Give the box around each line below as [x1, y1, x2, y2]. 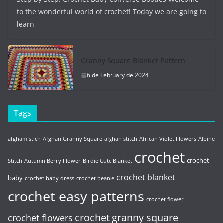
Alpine [198, 135, 215, 142]
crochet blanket [116, 172, 175, 183]
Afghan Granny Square [43, 135, 102, 142]
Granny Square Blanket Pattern [81, 56, 185, 65]
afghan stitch [104, 135, 137, 142]
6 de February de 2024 [87, 71, 149, 79]
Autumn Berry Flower [24, 157, 81, 164]
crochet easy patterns [8, 187, 144, 205]
